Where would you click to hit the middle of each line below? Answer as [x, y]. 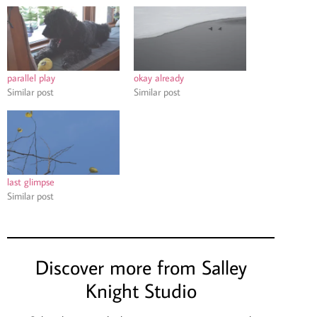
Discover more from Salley [141, 267]
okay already [159, 77]
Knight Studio [141, 290]
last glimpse [31, 181]
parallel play [31, 77]
